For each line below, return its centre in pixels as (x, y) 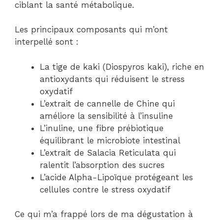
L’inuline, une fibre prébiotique (102, 128)
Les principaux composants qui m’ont (91, 30)
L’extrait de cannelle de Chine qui (107, 103)
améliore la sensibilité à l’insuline (106, 116)
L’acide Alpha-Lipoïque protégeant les (116, 177)
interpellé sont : (47, 42)
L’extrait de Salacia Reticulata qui (108, 152)
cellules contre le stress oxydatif (105, 189)
